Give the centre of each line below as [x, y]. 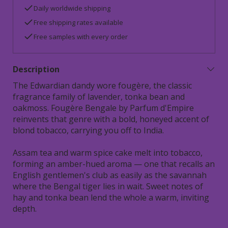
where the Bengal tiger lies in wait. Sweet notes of [108, 186]
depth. [25, 209]
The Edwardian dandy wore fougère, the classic [102, 85]
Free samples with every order [81, 37]
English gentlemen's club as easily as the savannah [110, 175]
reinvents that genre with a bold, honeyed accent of [111, 119]
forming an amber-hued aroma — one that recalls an [114, 164]
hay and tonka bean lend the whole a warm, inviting [111, 197]
